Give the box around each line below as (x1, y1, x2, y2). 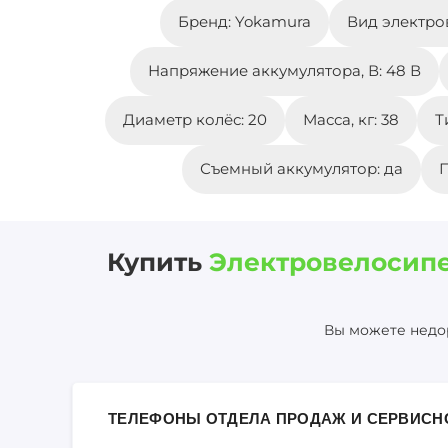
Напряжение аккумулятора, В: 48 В (147, 61, 421, 81)
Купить (107, 247, 209, 278)
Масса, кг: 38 (302, 110, 399, 130)
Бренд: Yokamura (178, 12, 311, 32)
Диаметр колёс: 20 (122, 110, 267, 130)
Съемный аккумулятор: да (199, 159, 403, 179)
